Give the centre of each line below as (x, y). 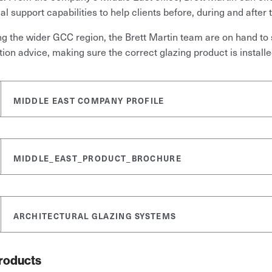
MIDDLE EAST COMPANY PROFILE (89, 100)
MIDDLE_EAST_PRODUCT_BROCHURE (97, 158)
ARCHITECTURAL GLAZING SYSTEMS (95, 216)
